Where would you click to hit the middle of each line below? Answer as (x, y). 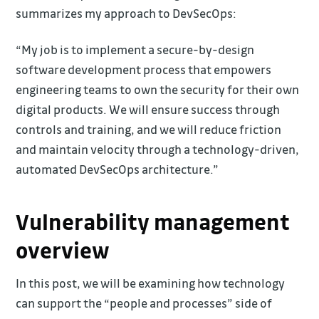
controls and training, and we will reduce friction (149, 129)
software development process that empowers (144, 69)
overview (63, 250)
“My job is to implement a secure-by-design (135, 49)
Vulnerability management (153, 221)
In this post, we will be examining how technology (151, 283)
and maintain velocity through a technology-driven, (158, 149)
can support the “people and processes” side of (144, 303)
